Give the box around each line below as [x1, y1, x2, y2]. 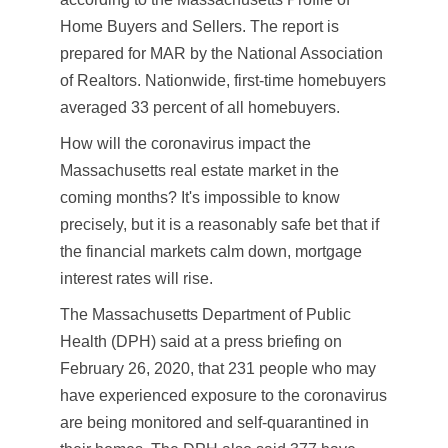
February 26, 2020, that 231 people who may [60, 359, 376, 377]
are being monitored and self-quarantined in [60, 413, 369, 431]
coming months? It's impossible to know [60, 188, 340, 206]
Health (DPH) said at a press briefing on [60, 332, 342, 350]
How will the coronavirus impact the [60, 134, 311, 152]
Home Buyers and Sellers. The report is [60, 17, 339, 35]
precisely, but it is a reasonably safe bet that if [60, 215, 379, 233]
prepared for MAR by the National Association [60, 44, 383, 62]
